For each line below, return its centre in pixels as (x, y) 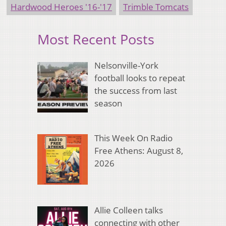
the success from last (135, 91)
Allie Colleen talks (128, 210)
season (108, 103)
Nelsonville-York (126, 66)
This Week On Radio (133, 138)
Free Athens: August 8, (138, 150)
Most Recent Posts (96, 39)
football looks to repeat (139, 78)
